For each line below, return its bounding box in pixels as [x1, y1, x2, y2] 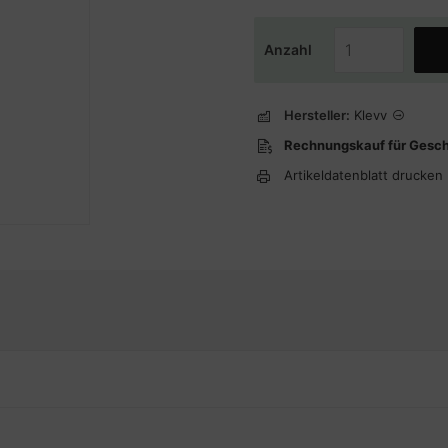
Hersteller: [284, 107, 350, 123]
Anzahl [264, 41, 312, 58]
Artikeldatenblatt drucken [284, 167, 443, 183]
